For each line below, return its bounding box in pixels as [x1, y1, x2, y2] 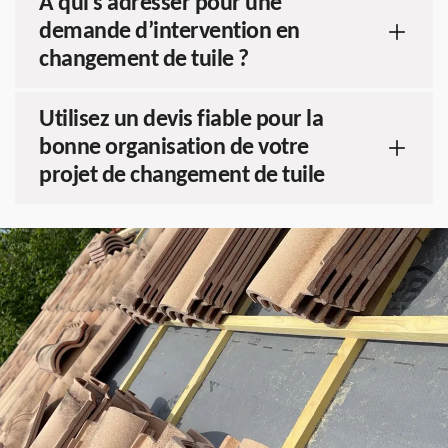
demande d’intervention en [39, 20, 300, 44]
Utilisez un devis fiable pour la [39, 108, 323, 132]
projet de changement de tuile [39, 164, 325, 188]
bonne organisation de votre [39, 136, 309, 160]
